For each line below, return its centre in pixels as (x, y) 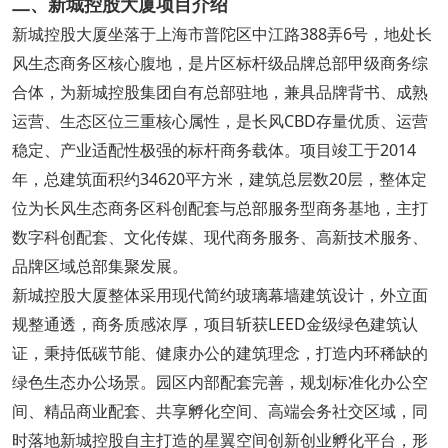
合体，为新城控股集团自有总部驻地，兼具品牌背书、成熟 (219, 91)
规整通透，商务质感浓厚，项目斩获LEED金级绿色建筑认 (214, 323)
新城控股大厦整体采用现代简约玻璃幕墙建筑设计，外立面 (219, 294)
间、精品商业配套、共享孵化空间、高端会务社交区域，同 (219, 410)
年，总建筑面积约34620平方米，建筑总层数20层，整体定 (219, 178)
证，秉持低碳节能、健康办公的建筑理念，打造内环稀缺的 (219, 352)
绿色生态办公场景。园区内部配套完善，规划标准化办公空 (219, 381)
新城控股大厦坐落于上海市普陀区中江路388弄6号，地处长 (221, 33)
